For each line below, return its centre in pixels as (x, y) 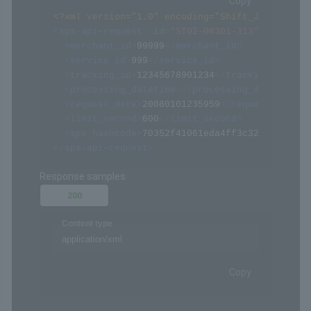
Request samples (79, 65)
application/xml (92, 128)
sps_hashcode (103, 294)
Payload (74, 84)
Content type (87, 112)
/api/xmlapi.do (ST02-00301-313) (186, 39)
